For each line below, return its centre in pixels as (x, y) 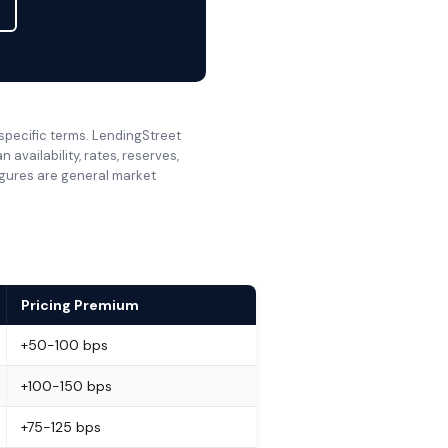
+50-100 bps (64, 345)
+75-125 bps (61, 427)
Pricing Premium (80, 305)
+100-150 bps (66, 386)
